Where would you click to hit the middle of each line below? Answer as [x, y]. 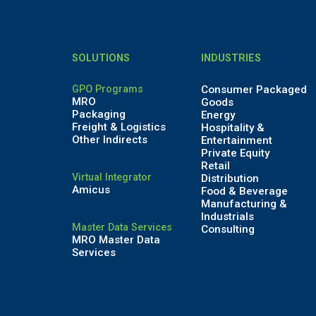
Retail [216, 165]
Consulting [228, 229]
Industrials [228, 216]
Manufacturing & [244, 203]
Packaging [98, 114]
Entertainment [237, 140]
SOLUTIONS [101, 58]
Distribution [230, 178]
